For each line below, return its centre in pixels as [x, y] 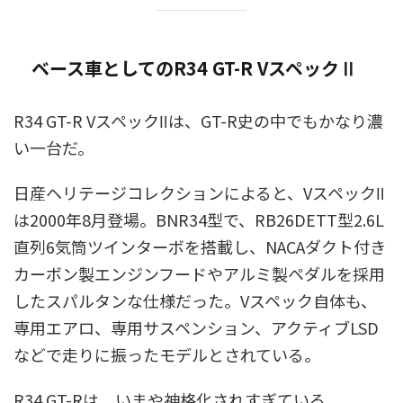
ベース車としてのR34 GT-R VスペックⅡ [194, 68]
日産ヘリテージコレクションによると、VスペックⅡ [199, 193]
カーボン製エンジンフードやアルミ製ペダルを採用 [199, 274]
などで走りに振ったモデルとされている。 [167, 355]
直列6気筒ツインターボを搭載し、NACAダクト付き [200, 247]
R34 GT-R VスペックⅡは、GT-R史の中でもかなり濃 [198, 121]
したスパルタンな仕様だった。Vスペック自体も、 [195, 301]
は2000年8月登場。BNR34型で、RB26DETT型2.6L [199, 220]
